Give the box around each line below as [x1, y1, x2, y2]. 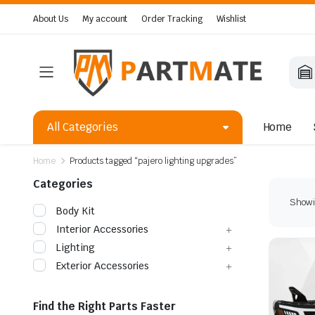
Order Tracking [141, 13, 203, 25]
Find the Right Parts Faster [33, 299, 176, 313]
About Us [33, 13, 68, 25]
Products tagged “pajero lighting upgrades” [69, 155, 237, 167]
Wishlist [217, 13, 246, 25]
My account [82, 13, 128, 25]
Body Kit [56, 204, 95, 217]
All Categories [47, 120, 118, 134]
